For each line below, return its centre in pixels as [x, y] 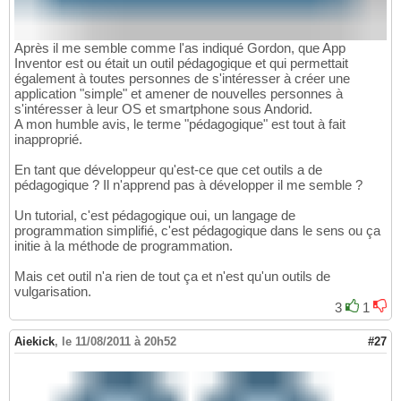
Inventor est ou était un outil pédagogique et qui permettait [181, 64]
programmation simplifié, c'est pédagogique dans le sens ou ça [197, 231]
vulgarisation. [53, 292]
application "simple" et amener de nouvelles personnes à [179, 94]
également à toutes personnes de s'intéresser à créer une [182, 79]
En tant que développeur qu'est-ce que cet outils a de [168, 170]
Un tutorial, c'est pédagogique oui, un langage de [155, 216]
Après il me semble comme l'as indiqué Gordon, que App [180, 48]
